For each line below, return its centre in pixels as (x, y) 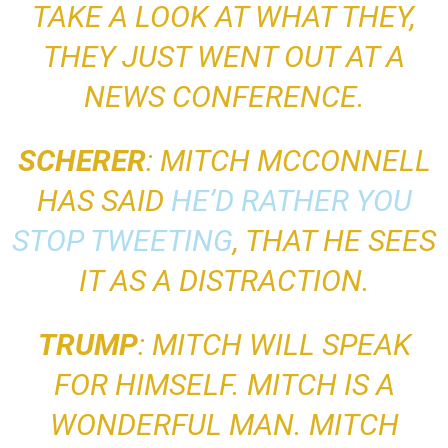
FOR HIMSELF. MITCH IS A (224, 385)
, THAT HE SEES (334, 241)
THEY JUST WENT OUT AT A (224, 57)
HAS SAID (103, 201)
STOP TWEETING (122, 241)
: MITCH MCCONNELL (288, 161)
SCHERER (81, 161)
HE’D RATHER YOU (291, 201)
